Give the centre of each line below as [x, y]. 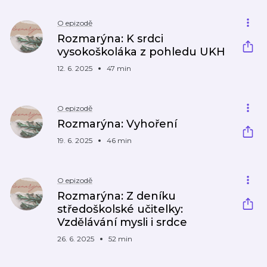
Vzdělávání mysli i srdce [122, 222]
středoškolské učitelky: [120, 209]
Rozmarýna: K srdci [110, 39]
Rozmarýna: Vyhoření [117, 124]
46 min [119, 140]
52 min [120, 239]
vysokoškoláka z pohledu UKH [141, 52]
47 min [119, 68]
